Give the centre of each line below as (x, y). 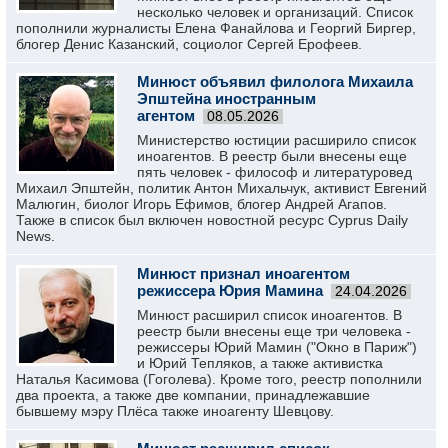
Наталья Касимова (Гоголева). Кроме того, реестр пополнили (219, 379)
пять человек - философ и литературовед (274, 172)
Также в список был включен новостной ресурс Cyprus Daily (212, 220)
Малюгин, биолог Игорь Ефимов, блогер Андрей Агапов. (201, 204)
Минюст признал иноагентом (243, 273)
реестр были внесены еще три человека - (274, 331)
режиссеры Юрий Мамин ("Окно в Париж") (277, 347)
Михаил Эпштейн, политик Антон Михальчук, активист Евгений (221, 188)
